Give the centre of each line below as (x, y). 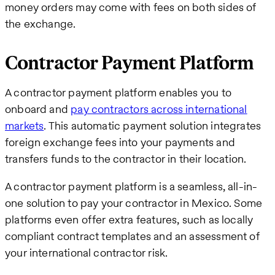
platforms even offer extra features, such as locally (129, 219)
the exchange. (41, 23)
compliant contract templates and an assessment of (132, 236)
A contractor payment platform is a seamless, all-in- (131, 186)
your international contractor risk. (87, 252)
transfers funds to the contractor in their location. (126, 158)
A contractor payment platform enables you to (118, 92)
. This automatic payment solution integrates (153, 125)
